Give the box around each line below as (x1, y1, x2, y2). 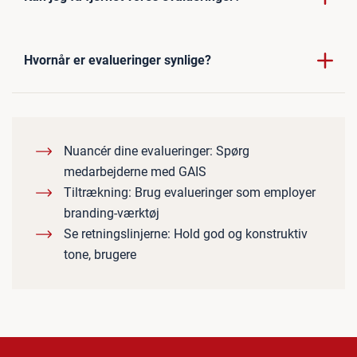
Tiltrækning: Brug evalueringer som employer (64, 184, 316, 200)
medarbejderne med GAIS (64, 163, 206, 179)
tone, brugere (64, 246, 136, 262)
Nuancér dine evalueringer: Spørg (64, 143, 249, 159)
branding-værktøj (64, 205, 159, 221)
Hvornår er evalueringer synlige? (24, 52, 211, 68)
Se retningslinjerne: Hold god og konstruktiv (64, 226, 308, 241)
